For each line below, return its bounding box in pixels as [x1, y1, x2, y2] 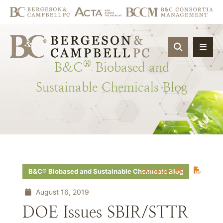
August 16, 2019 [34, 188, 89, 196]
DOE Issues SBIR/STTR [22, 203, 189, 221]
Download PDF [141, 166, 189, 174]
